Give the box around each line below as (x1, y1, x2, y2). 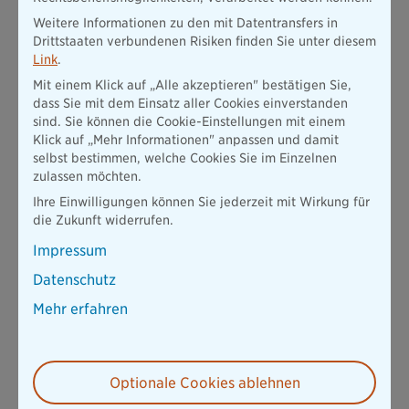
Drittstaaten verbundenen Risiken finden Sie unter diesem (33, 34, 376, 48)
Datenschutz (33, 271, 116, 288)
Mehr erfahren (33, 300, 128, 318)
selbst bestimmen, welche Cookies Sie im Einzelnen (33, 151, 337, 165)
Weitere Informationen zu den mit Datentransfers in (33, 16, 338, 30)
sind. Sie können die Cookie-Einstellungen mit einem (33, 114, 345, 129)
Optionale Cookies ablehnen (109, 373, 300, 392)
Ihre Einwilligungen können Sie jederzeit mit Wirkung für (33, 194, 370, 209)
